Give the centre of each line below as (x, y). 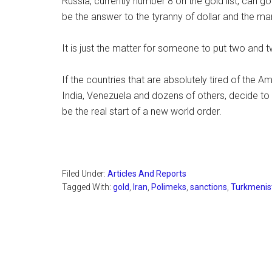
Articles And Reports (147, 174)
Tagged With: (87, 187)
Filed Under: (85, 174)
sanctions (209, 187)
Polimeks (169, 187)
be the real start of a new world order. (142, 111)
